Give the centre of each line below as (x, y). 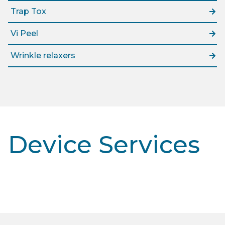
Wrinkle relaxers (43, 56)
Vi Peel (24, 34)
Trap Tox (28, 12)
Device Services (104, 145)
